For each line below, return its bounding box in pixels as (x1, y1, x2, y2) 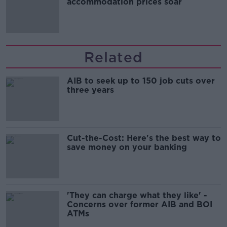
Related (84, 49, 143, 66)
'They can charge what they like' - (67, 191, 207, 201)
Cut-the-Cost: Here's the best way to (67, 133, 221, 143)
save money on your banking (67, 142, 187, 153)
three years (67, 85, 114, 95)
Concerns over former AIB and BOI (67, 200, 212, 210)
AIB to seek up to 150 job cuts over (67, 76, 215, 86)
